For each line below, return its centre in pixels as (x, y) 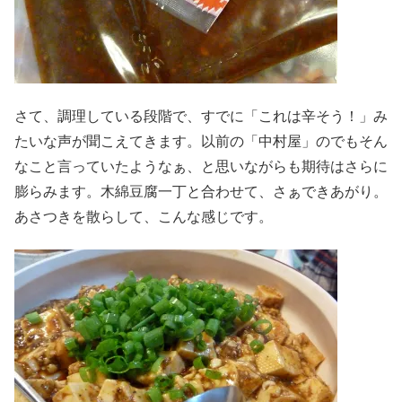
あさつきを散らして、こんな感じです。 (144, 216)
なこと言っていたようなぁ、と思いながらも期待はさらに (201, 166)
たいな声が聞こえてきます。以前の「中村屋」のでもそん (201, 141)
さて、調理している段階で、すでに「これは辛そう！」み (201, 116)
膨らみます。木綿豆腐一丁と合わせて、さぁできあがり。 (201, 191)
